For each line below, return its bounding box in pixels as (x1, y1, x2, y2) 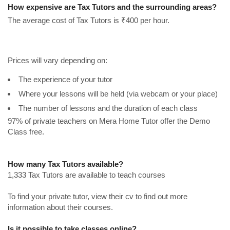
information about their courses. (8, 203, 113, 212)
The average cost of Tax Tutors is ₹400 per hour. (8, 16, 169, 25)
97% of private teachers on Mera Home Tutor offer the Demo (8, 117, 210, 126)
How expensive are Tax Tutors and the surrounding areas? (8, 3, 217, 12)
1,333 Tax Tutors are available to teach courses (8, 170, 165, 180)
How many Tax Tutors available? (8, 160, 123, 169)
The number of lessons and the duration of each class (18, 104, 198, 113)
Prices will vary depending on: (8, 56, 107, 65)
